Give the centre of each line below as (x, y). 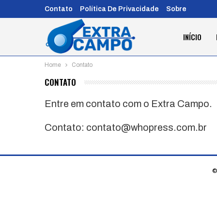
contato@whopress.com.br (147, 128)
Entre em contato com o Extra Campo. (128, 104)
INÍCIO (192, 37)
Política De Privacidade (119, 9)
